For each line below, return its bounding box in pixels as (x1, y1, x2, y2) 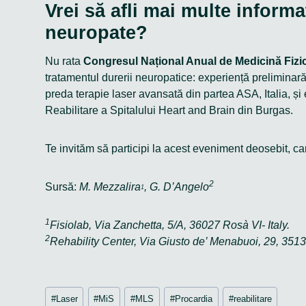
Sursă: (45, 180, 79, 193)
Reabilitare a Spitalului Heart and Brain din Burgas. (45, 104, 293, 116)
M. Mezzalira (79, 180, 141, 193)
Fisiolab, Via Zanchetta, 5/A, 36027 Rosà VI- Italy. (50, 219, 290, 231)
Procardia (174, 294, 212, 305)
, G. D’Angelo (144, 180, 209, 193)
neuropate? (45, 22, 148, 43)
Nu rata (45, 55, 83, 67)
